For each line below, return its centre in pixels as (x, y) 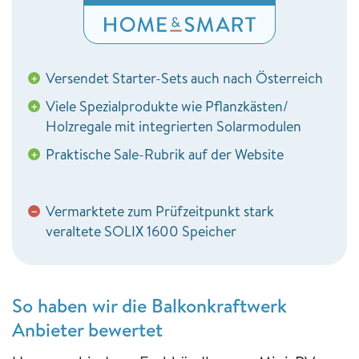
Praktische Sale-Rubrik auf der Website (165, 154)
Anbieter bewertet (87, 329)
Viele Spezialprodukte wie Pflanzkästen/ (167, 106)
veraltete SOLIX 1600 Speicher (141, 231)
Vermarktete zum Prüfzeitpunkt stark (160, 211)
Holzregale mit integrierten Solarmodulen (173, 126)
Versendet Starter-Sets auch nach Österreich (184, 78)
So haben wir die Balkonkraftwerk (149, 305)
